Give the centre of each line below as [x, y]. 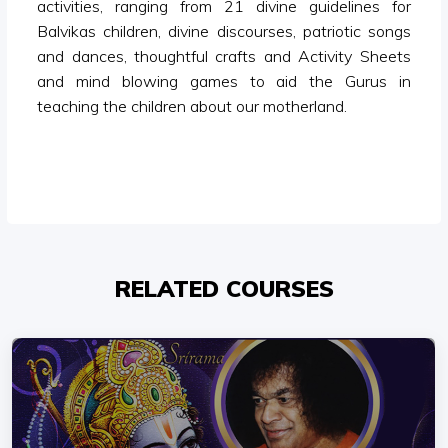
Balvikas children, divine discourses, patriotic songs [224, 31]
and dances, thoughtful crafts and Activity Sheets [224, 56]
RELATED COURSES [224, 288]
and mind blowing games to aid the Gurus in [224, 81]
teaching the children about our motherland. [192, 106]
